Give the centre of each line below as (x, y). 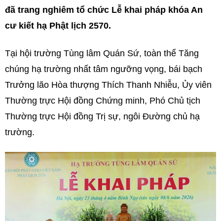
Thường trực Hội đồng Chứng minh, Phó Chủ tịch (103, 101)
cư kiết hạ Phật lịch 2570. (58, 26)
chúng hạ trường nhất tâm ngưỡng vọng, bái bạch (104, 69)
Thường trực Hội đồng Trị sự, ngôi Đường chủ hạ (102, 116)
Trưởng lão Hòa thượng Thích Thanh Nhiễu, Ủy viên (108, 85)
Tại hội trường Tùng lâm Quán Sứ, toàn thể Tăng (102, 53)
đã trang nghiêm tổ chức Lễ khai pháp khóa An (104, 10)
